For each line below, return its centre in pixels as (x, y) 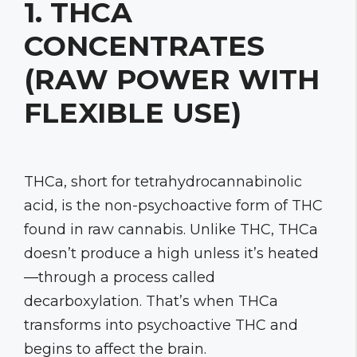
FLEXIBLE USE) (133, 112)
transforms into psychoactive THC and (161, 325)
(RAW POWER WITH (172, 79)
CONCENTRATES (144, 45)
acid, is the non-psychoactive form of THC (173, 205)
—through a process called (120, 277)
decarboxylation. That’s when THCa (151, 301)
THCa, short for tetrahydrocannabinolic (163, 181)
